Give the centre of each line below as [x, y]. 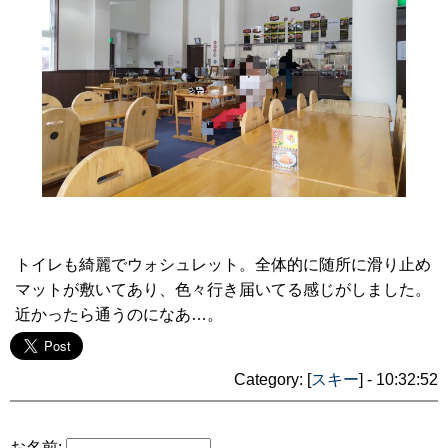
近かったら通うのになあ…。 [119, 315]
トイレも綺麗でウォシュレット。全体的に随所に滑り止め [223, 265]
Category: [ [272, 380]
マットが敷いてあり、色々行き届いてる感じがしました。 [223, 290]
